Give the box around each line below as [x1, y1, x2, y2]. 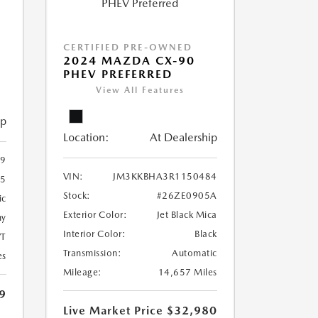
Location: [62, 131, 109, 144]
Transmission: [62, 248, 121, 258]
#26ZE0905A [156, 190, 217, 201]
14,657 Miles [158, 267, 217, 278]
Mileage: [62, 267, 102, 278]
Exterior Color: [62, 209, 127, 220]
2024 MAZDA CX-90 [62, 54, 195, 67]
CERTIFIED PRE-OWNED [62, 42, 192, 53]
